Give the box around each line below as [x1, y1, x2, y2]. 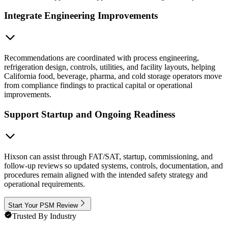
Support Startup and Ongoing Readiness [4, 108, 175, 120]
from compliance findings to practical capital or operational [4, 81, 192, 90]
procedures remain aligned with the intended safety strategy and [4, 170, 208, 179]
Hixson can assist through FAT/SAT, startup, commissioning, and [4, 152, 213, 161]
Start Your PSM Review [8, 201, 78, 209]
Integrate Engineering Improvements [4, 10, 158, 21]
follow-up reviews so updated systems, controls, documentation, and [4, 161, 223, 170]
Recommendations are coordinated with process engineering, [4, 53, 199, 63]
